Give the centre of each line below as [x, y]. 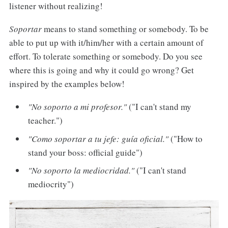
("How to [186, 138]
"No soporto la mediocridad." [81, 170]
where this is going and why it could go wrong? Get [101, 70]
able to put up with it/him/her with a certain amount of [106, 43]
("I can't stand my [159, 107]
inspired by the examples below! [67, 84]
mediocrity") [51, 184]
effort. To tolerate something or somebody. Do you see [106, 56]
